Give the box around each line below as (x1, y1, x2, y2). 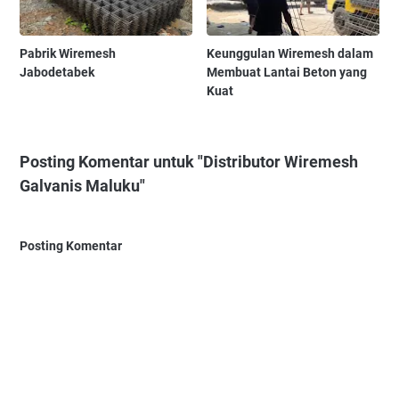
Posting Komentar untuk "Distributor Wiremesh (20, 151, 358, 171)
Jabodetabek (20, 64, 94, 79)
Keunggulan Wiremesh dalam (207, 45, 374, 61)
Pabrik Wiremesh (20, 45, 116, 61)
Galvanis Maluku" (20, 175, 145, 195)
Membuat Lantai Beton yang (207, 64, 368, 79)
